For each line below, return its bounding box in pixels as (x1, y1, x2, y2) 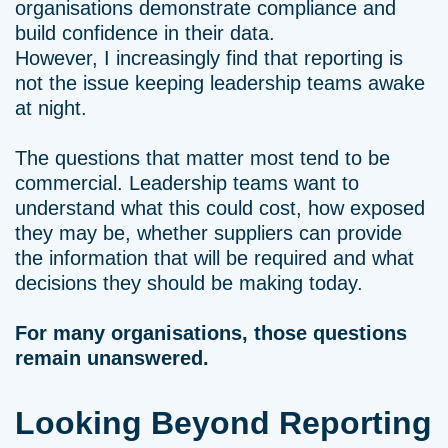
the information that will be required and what (15, 247, 414, 269)
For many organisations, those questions (15, 322, 407, 344)
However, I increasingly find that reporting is (15, 47, 403, 69)
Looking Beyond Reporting (15, 405, 432, 441)
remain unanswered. (15, 347, 209, 369)
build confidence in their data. (15, 22, 275, 44)
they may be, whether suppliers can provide (15, 222, 402, 244)
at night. (15, 97, 87, 119)
